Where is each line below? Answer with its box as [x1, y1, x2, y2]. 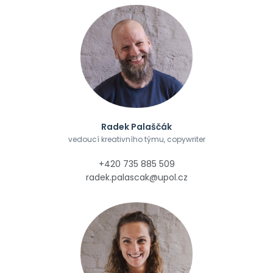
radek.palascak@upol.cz [85, 171, 188, 183]
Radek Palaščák [101, 120, 172, 133]
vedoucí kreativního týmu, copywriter [68, 133, 205, 144]
